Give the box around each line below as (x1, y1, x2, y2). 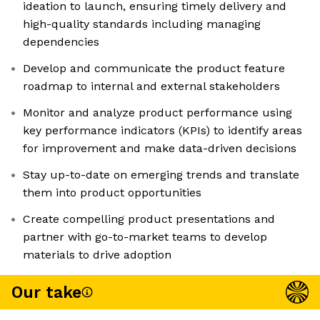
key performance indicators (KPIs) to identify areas (23, 124, 302, 138)
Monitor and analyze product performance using (23, 106, 292, 120)
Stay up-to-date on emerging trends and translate (23, 168, 299, 182)
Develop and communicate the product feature (23, 61, 285, 76)
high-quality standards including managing (23, 17, 261, 31)
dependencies (23, 35, 99, 49)
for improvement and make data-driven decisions (23, 141, 296, 156)
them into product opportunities (23, 186, 201, 200)
